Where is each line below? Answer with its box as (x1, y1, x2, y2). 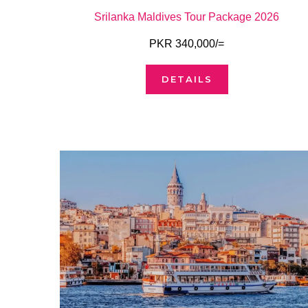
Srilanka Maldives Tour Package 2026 (94, 10, 280, 23)
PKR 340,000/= (149, 37, 225, 49)
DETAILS (161, 73, 212, 85)
